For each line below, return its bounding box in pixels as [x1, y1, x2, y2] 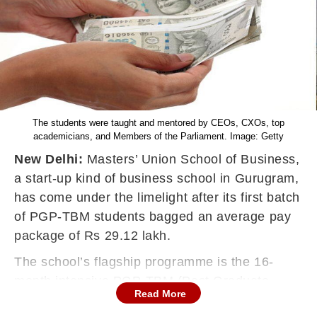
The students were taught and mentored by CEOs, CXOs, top [33, 117, 284, 128]
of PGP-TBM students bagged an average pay [14, 209, 292, 224]
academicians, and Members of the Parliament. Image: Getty [33, 131, 284, 142]
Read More [134, 288, 186, 299]
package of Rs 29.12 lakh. [14, 229, 175, 243]
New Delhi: [14, 152, 83, 166]
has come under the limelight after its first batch [14, 190, 301, 204]
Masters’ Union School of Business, [83, 152, 300, 166]
